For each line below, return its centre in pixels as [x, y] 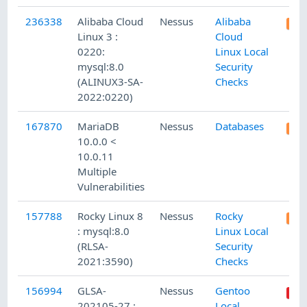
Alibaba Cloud [111, 22]
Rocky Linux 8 [111, 216]
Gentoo [233, 291]
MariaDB [99, 126]
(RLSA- [93, 246]
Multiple [97, 172]
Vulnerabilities [111, 187]
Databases [240, 126]
